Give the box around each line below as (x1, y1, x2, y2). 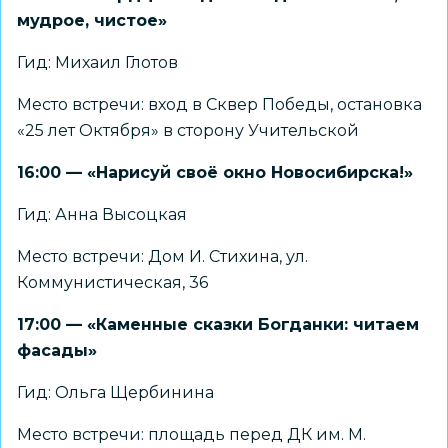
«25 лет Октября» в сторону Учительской (17, 121, 359, 140)
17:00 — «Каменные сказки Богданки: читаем (17, 315, 419, 334)
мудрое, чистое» (17, 11, 167, 30)
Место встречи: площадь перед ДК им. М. (17, 425, 366, 444)
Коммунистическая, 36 (17, 273, 208, 292)
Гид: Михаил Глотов (17, 53, 178, 72)
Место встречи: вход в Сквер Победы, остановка (17, 95, 422, 114)
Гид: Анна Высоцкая (17, 205, 187, 224)
